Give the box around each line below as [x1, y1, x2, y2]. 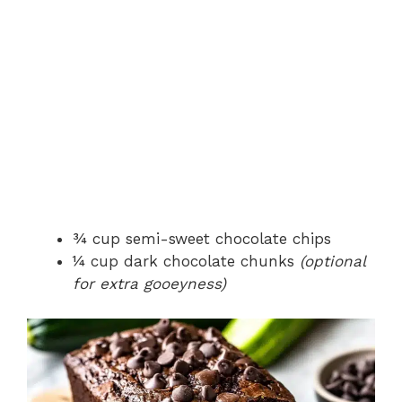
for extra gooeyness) [73, 275, 226, 293]
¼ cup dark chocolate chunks [73, 252, 300, 271]
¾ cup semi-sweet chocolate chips [73, 230, 331, 249]
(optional [300, 252, 365, 271]
